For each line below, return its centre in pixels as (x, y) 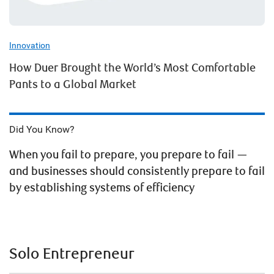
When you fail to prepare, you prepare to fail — (128, 155)
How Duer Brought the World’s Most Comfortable (132, 68)
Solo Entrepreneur (72, 254)
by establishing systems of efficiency (102, 188)
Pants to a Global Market (73, 85)
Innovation (30, 45)
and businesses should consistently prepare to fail (137, 172)
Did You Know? (42, 129)
